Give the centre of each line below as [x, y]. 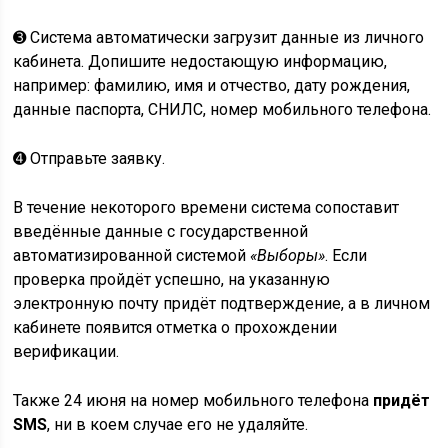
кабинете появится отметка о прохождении [175, 327]
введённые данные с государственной [161, 231]
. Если [346, 255]
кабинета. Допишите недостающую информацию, [200, 61]
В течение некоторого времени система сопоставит [206, 207]
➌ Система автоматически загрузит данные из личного [219, 37]
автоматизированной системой [132, 255]
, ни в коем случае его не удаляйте [176, 424]
